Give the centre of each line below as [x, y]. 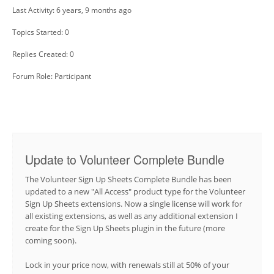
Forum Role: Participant [52, 76]
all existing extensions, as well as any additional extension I [131, 216]
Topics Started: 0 [41, 32]
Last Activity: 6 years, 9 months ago [72, 10]
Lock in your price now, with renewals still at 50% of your [127, 265]
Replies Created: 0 [43, 54]
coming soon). [51, 241]
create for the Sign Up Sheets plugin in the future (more [125, 228]
